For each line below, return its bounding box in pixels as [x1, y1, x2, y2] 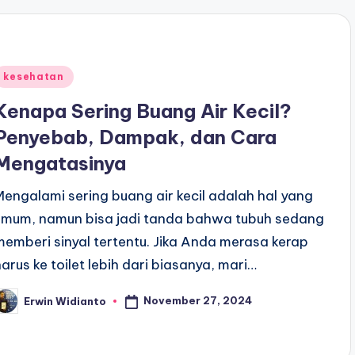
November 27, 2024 [143, 294, 253, 307]
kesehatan [3, 71, 64, 83]
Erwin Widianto [24, 294, 107, 307]
